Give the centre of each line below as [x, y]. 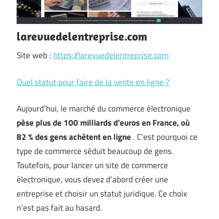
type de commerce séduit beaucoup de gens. [95, 151]
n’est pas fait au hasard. [59, 208]
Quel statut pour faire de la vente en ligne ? [93, 82]
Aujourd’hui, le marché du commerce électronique [104, 109]
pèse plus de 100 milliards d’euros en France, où [103, 123]
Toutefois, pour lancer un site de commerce [92, 165]
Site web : [35, 55]
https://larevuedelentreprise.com [111, 55]
